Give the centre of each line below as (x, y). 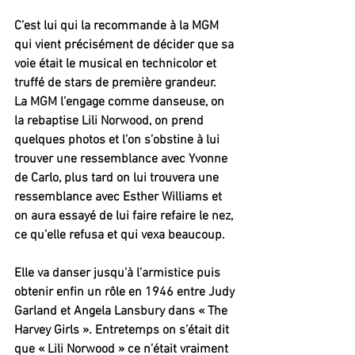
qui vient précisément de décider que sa (126, 45)
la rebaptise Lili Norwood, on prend (111, 121)
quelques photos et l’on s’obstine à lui (118, 140)
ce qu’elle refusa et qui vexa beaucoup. (120, 235)
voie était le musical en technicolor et (117, 64)
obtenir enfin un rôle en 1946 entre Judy (126, 292)
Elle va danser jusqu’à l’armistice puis (119, 273)
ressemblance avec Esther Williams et (120, 197)
